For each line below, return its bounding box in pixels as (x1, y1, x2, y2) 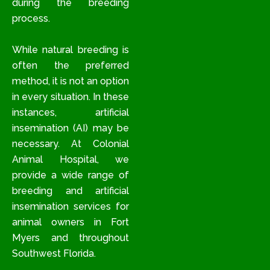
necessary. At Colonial (12, 138, 130, 150)
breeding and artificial (12, 185, 130, 197)
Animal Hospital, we (12, 154, 130, 166)
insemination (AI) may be (12, 122, 130, 134)
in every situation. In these (12, 91, 130, 103)
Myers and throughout (12, 232, 130, 244)
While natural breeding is (12, 44, 130, 56)
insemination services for (12, 201, 130, 213)
